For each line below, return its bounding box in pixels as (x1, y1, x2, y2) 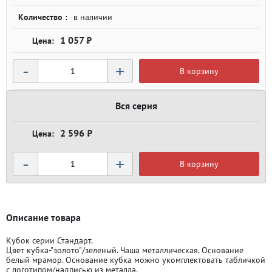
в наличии (73, 12, 112, 22)
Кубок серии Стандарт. (6, 235, 93, 246)
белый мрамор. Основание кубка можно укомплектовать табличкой (6, 254, 265, 265)
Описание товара (6, 211, 81, 223)
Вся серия (115, 100, 157, 112)
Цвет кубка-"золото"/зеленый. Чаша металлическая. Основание (6, 245, 243, 256)
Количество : (18, 12, 67, 22)
